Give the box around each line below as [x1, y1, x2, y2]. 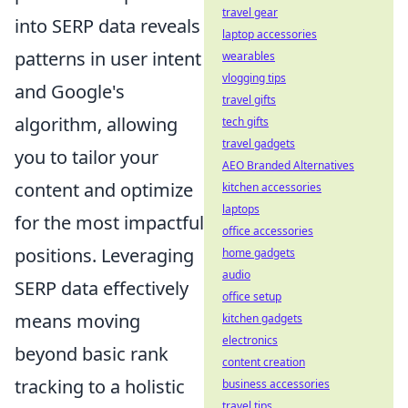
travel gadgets [222, 136, 295, 151]
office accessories [222, 223, 313, 239]
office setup [222, 289, 281, 304]
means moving [15, 308, 140, 333]
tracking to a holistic [15, 373, 185, 399]
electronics [222, 332, 278, 348]
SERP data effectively [15, 275, 189, 301]
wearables [222, 48, 275, 64]
